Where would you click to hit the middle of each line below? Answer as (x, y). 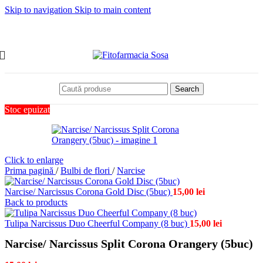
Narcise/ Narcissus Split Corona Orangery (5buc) (129, 244)
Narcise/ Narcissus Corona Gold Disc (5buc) (89, 192)
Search (187, 89)
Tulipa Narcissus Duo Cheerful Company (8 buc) (97, 223)
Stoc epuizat (27, 109)
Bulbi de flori (86, 171)
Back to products (36, 202)
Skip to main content (113, 10)
